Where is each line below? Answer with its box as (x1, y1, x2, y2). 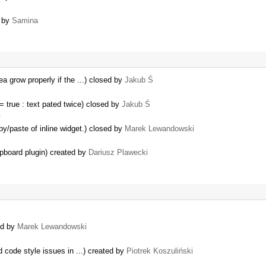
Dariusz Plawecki (88, 148, 148, 157)
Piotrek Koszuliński (126, 246, 193, 256)
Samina (12, 15, 38, 25)
